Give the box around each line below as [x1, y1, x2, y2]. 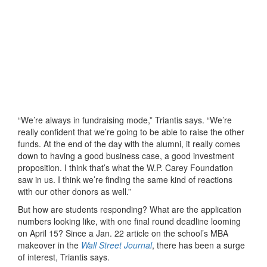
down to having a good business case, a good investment [18, 149, 234, 162]
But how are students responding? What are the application [18, 203, 241, 215]
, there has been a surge [152, 238, 245, 251]
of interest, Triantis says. [18, 250, 110, 263]
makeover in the [18, 238, 81, 251]
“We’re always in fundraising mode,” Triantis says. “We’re [18, 113, 232, 126]
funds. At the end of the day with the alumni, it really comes [18, 137, 240, 150]
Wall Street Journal [81, 238, 152, 251]
